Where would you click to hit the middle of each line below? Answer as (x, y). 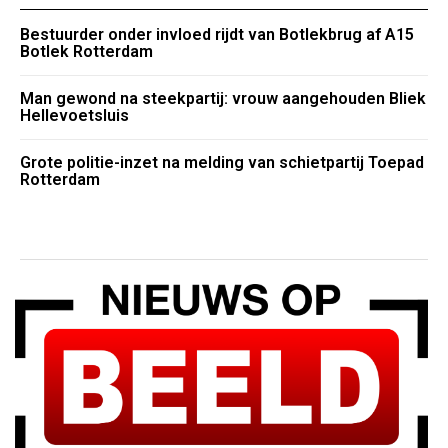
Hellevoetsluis (74, 116)
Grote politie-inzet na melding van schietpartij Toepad (222, 163)
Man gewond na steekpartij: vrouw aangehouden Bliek (223, 99)
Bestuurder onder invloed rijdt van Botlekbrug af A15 (217, 35)
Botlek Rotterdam (86, 52)
